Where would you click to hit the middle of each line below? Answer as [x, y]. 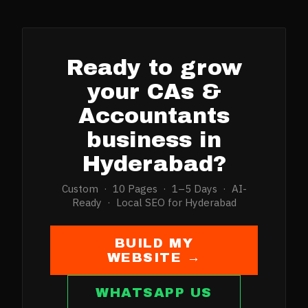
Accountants [154, 116]
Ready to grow [154, 68]
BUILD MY [154, 243]
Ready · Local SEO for [128, 202]
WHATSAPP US [154, 293]
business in [154, 140]
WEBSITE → [154, 257]
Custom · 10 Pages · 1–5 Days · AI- [154, 189]
